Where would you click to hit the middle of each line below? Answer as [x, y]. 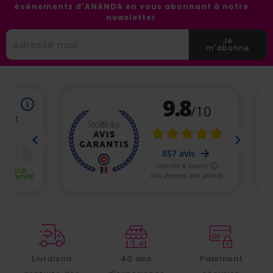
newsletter [131, 18]
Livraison [51, 258]
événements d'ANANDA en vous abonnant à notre [131, 7]
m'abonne [228, 48]
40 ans [136, 258]
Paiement [221, 258]
